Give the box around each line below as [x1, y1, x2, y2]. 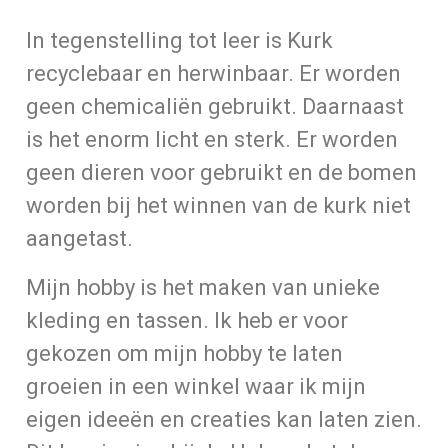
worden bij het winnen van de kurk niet [26, 193, 411, 218]
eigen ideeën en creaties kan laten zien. [26, 407, 422, 432]
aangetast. [26, 226, 148, 251]
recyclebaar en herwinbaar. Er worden [26, 61, 401, 86]
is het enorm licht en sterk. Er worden [26, 127, 398, 152]
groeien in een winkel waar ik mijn [26, 374, 366, 399]
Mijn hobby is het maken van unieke [26, 275, 380, 300]
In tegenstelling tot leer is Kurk [26, 28, 333, 53]
